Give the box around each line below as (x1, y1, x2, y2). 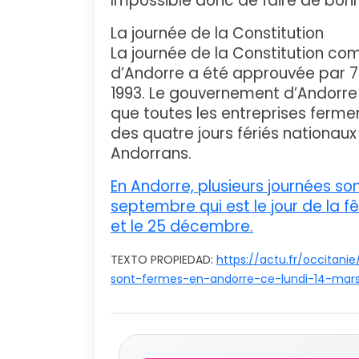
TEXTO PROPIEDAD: (111, 251, 216, 268)
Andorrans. (111, 142, 192, 164)
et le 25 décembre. (111, 215, 253, 237)
